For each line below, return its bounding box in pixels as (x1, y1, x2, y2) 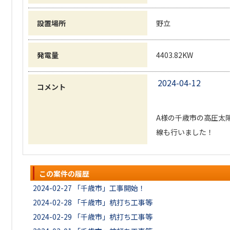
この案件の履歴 (39, 168, 89, 179)
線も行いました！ (156, 127, 214, 137)
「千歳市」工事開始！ (73, 183, 145, 193)
